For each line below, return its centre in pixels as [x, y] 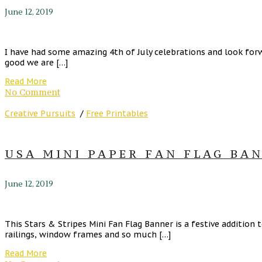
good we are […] [36, 62]
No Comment [32, 92]
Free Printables [117, 113]
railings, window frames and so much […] [88, 234]
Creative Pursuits [40, 113]
